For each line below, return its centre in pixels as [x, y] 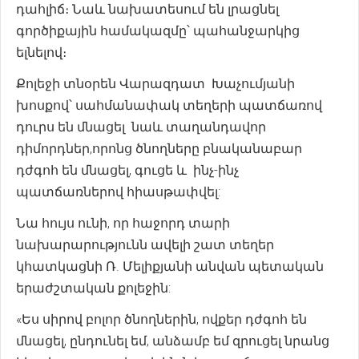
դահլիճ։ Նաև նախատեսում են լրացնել [147, 9]
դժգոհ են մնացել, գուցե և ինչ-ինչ [127, 170]
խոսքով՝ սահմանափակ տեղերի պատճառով [169, 105]
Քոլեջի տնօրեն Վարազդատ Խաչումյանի [155, 84]
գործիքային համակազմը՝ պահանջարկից [158, 31]
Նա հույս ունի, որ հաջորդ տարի [123, 223]
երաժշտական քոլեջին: [93, 288]
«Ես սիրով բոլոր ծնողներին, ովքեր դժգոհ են [163, 319]
